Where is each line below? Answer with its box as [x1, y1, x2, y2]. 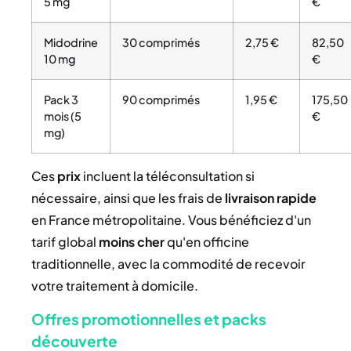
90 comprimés [122, 92, 200, 107]
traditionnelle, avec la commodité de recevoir [31, 255, 306, 273]
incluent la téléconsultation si [81, 168, 255, 185]
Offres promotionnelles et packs [31, 309, 266, 329]
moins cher [99, 233, 165, 251]
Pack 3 [44, 92, 78, 107]
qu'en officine [165, 233, 249, 251]
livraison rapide [225, 190, 317, 207]
